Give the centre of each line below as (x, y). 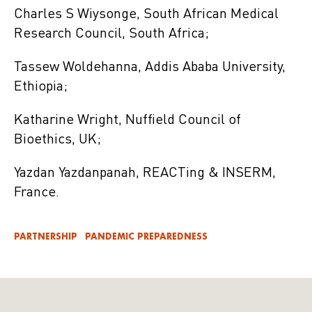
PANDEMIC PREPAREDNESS (146, 236)
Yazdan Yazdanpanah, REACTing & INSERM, (145, 173)
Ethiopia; (41, 87)
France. (37, 193)
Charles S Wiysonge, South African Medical (146, 14)
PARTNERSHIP (46, 236)
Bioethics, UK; (57, 140)
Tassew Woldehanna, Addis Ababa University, (150, 67)
